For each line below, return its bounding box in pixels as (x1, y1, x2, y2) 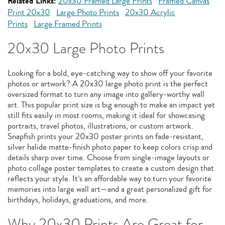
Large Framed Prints (34, 18, 102, 30)
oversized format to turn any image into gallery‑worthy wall (8, 88, 204, 100)
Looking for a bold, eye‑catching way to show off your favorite (8, 67, 212, 79)
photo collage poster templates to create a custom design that (8, 162, 214, 174)
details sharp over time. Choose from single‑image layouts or (8, 151, 209, 164)
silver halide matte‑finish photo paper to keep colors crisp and (8, 141, 212, 153)
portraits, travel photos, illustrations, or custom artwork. (8, 120, 193, 132)
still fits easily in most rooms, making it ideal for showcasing (8, 109, 205, 122)
